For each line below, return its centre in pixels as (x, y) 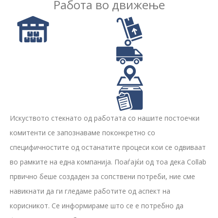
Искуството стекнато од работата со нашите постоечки (105, 118)
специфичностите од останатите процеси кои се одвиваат (108, 147)
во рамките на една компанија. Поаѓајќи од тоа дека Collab (108, 162)
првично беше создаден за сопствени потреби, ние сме (102, 176)
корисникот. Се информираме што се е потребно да (97, 205)
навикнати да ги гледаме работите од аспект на (90, 191)
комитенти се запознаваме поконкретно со (82, 132)
